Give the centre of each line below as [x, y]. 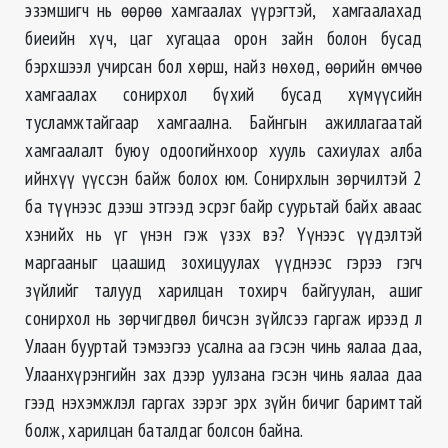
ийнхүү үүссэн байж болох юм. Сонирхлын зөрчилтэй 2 [224, 178]
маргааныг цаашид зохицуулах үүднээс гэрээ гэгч [224, 262]
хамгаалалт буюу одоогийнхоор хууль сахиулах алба [224, 150]
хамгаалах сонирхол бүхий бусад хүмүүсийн [224, 94]
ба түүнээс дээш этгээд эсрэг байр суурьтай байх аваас [224, 206]
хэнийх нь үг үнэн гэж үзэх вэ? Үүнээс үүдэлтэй [224, 234]
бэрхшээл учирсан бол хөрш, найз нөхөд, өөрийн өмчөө [224, 66]
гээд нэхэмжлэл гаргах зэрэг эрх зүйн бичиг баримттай [224, 402]
